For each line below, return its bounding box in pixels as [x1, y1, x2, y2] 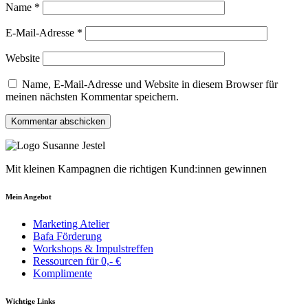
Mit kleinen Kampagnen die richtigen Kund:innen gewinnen [5, 162, 267, 175]
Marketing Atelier [33, 217, 109, 230]
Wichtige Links [5, 296, 55, 305]
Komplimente [33, 267, 92, 279]
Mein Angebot [5, 192, 52, 201]
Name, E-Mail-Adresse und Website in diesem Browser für [22, 78, 278, 90]
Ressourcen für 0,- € [33, 254, 121, 267]
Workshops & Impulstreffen [33, 242, 153, 254]
